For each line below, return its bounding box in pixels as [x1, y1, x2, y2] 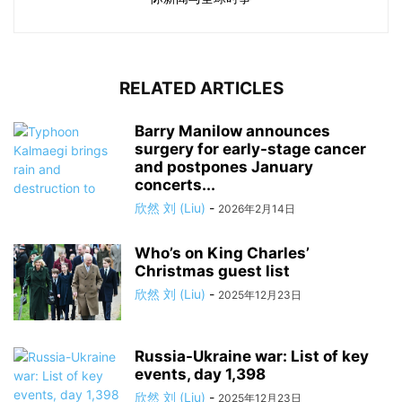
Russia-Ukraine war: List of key [135, 347, 369, 366]
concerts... [135, 176, 215, 195]
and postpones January [135, 158, 313, 177]
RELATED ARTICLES [118, 78, 284, 100]
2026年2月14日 [218, 202, 295, 216]
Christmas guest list [135, 262, 290, 281]
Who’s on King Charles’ [135, 244, 310, 263]
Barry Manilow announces [135, 122, 330, 141]
